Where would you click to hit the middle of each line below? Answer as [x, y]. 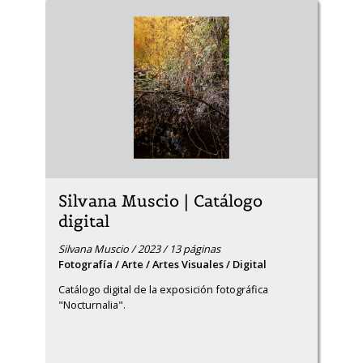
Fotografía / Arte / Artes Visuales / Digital [162, 264]
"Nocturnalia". [92, 305]
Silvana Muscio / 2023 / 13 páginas [139, 249]
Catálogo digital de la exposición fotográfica [163, 289]
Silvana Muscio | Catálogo [160, 201]
